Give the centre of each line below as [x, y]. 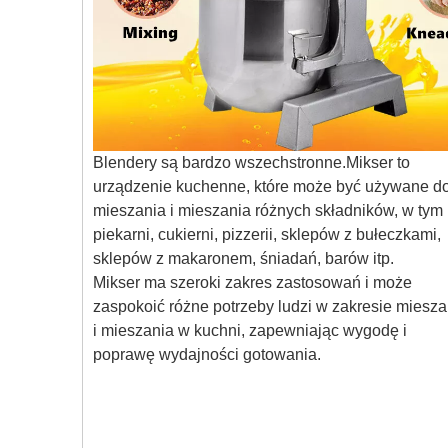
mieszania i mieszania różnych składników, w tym [268, 210]
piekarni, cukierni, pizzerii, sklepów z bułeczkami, [267, 234]
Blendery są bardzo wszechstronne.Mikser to [251, 162]
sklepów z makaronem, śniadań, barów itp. [243, 258]
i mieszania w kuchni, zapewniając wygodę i [250, 330]
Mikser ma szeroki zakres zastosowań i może [252, 282]
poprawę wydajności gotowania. [207, 354]
